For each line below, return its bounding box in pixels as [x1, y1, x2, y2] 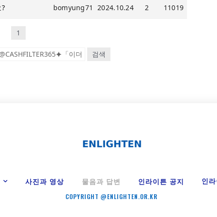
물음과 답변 [81, 176, 121, 186]
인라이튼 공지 [138, 176, 184, 186]
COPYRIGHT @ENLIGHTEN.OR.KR [65, 192, 157, 201]
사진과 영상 [25, 176, 64, 186]
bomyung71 [53, 3, 93, 12]
